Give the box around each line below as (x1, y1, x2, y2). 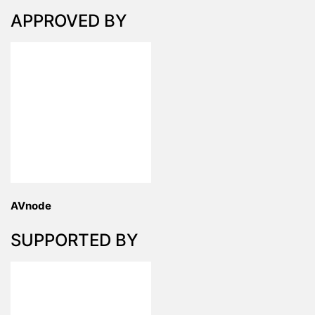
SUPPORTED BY (11, 230, 138, 251)
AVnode (11, 199, 51, 213)
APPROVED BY (11, 11, 127, 32)
